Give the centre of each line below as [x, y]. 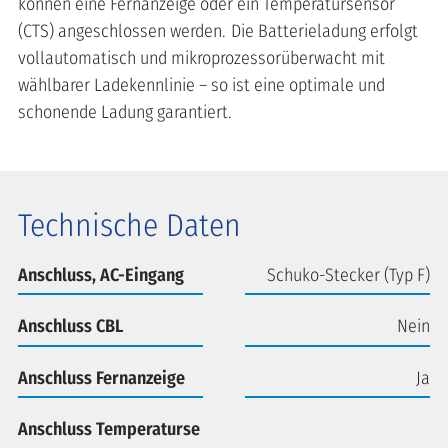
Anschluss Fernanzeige [101, 377]
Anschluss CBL [70, 326]
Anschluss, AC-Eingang [101, 274]
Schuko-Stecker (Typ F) [348, 274]
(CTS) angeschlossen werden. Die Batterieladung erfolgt [218, 30]
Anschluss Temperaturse [109, 429]
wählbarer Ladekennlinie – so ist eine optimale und [201, 84]
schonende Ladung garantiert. [125, 111]
